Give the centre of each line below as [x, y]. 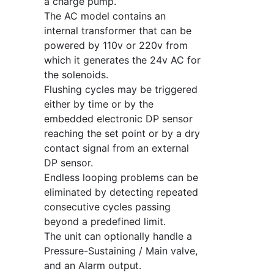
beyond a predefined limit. [105, 221]
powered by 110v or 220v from [116, 45]
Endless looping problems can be [121, 177]
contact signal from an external [116, 148]
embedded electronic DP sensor [118, 119]
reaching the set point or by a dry [122, 133]
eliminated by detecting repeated [121, 192]
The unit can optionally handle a [118, 236]
